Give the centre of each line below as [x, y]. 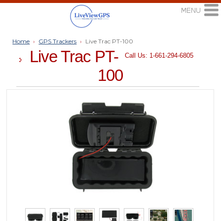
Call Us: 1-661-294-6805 [159, 55]
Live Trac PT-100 [110, 41]
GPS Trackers [58, 41]
